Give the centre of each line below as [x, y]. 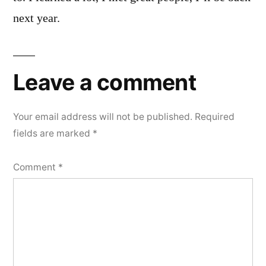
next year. [37, 18]
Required [215, 117]
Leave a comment [104, 82]
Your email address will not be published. [103, 117]
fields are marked [53, 133]
